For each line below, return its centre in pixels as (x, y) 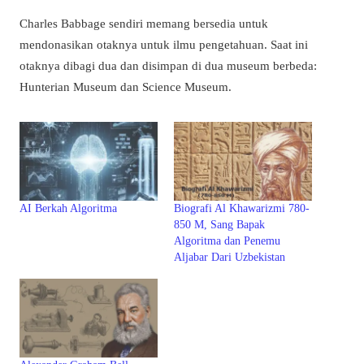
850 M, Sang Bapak (219, 225)
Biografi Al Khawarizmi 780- (242, 209)
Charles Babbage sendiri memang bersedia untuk (144, 23)
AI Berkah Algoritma (68, 209)
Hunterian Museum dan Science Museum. (126, 87)
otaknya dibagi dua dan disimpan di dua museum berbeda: (168, 65)
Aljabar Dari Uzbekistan (230, 258)
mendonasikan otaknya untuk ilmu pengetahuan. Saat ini (164, 44)
